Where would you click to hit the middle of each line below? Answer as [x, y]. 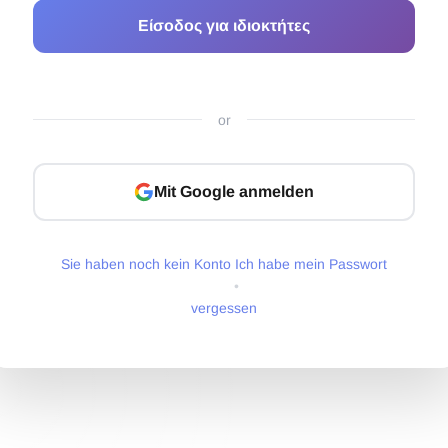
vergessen [224, 307]
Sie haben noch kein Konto [146, 263]
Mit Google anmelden [234, 191]
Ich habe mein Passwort [311, 263]
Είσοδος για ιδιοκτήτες [224, 25]
